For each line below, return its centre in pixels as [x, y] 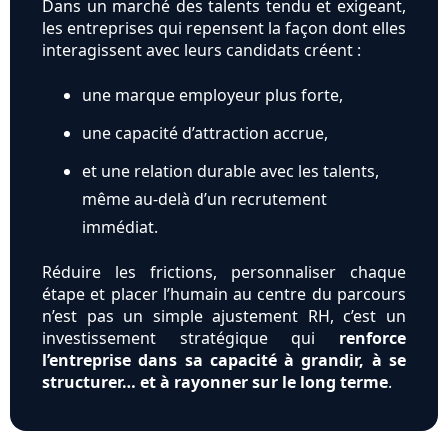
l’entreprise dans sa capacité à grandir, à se [224, 360]
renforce [372, 338]
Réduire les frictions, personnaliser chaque [224, 272]
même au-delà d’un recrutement [204, 199]
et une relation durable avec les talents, [230, 171]
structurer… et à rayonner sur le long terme [215, 382]
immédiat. [120, 227]
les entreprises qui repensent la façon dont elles [224, 28]
